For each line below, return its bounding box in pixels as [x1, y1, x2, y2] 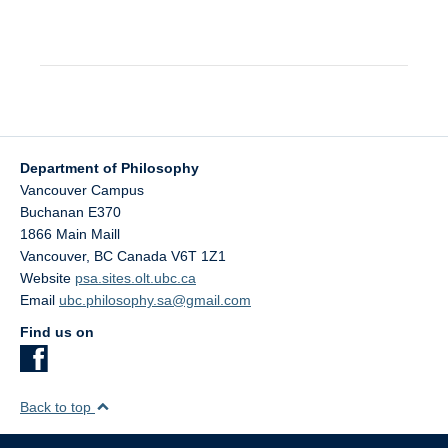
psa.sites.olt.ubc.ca [75, 270, 196, 287]
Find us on [20, 324, 94, 341]
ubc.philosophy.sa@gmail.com [59, 292, 251, 309]
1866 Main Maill [20, 226, 120, 243]
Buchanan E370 [20, 204, 121, 221]
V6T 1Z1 [171, 248, 226, 265]
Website [20, 270, 75, 287]
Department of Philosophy [20, 160, 199, 177]
